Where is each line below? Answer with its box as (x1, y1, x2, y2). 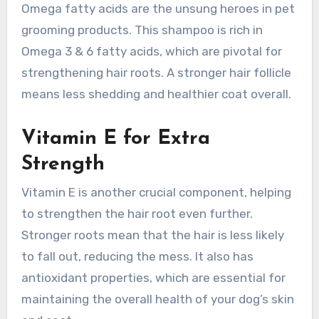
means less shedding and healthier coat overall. (21, 86, 291, 101)
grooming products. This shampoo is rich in (21, 22, 263, 37)
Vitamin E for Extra (21, 128, 210, 149)
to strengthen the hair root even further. (21, 206, 253, 221)
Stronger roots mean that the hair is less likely (21, 228, 284, 243)
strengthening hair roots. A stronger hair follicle (21, 65, 291, 80)
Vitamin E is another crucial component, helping (21, 185, 291, 200)
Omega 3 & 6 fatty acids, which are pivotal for (21, 43, 282, 58)
